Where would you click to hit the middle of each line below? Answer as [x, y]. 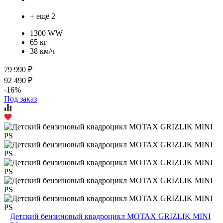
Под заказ [20, 99]
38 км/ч [42, 51]
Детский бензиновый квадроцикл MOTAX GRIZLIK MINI [110, 216]
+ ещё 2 [43, 16]
